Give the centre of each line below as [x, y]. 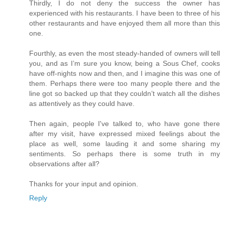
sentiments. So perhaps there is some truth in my [125, 154]
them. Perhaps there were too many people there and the [125, 84]
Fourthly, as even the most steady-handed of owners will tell [125, 53]
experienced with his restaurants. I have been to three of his [125, 13]
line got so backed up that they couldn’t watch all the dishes [125, 94]
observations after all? [64, 164]
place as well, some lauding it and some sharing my [125, 144]
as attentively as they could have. [82, 104]
